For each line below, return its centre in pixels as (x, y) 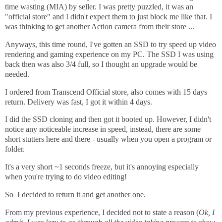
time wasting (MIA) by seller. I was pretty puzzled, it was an (99, 6)
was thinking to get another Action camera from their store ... (101, 26)
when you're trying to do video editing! (66, 177)
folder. (15, 149)
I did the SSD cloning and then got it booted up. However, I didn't (108, 119)
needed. (17, 74)
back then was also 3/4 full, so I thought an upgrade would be (101, 64)
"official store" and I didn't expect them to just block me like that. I (109, 16)
